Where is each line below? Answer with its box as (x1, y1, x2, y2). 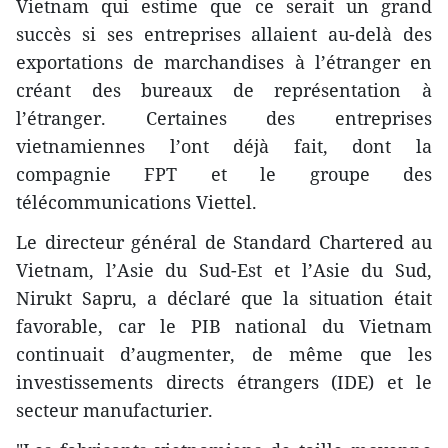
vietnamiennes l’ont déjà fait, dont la (16, 133, 432, 158)
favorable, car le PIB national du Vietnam (16, 313, 432, 338)
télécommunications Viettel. (16, 189, 257, 214)
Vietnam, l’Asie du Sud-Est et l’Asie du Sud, (16, 257, 432, 282)
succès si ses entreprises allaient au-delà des (16, 21, 432, 46)
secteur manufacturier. (16, 397, 213, 422)
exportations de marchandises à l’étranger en (16, 49, 432, 74)
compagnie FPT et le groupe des (16, 161, 432, 186)
